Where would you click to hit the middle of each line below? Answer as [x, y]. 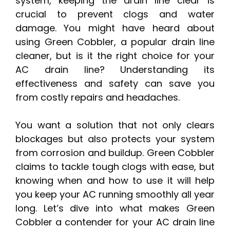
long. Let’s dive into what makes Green [115, 208]
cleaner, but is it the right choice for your [115, 56]
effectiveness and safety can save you [115, 84]
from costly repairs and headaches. [98, 98]
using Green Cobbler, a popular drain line [115, 42]
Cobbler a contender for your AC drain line [115, 222]
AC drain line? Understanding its [115, 70]
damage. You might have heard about [115, 28]
